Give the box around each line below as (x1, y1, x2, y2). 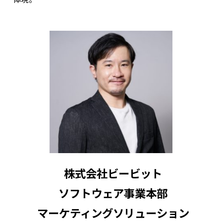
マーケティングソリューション (37, 205, 189, 221)
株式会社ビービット (64, 165, 163, 181)
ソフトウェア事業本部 (58, 185, 168, 201)
